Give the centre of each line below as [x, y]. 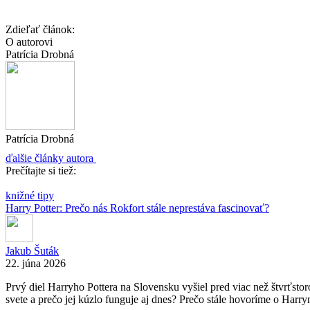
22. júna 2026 [36, 263]
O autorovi [29, 42]
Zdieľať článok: [42, 29]
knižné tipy [30, 195]
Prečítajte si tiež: [41, 171]
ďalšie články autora [49, 158]
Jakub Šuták [32, 251]
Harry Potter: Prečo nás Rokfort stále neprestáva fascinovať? [137, 208]
